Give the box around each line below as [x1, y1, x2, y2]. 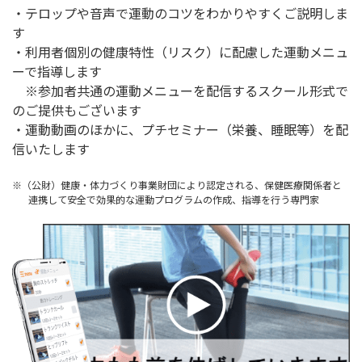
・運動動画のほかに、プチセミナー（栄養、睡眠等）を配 [12, 120, 348, 139]
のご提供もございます [12, 100, 141, 120]
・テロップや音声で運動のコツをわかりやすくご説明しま [12, 3, 348, 23]
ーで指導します [12, 61, 102, 81]
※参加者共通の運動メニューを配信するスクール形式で [12, 81, 348, 100]
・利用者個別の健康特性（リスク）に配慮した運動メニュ [12, 42, 348, 61]
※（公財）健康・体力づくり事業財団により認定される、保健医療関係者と [12, 178, 342, 192]
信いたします [12, 139, 90, 158]
